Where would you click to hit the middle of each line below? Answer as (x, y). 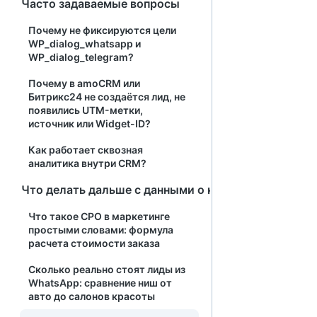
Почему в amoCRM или (84, 83)
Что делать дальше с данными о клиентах (140, 190)
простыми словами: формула (101, 230)
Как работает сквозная (86, 150)
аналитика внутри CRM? (87, 163)
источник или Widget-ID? (90, 123)
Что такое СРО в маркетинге (99, 216)
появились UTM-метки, (86, 110)
